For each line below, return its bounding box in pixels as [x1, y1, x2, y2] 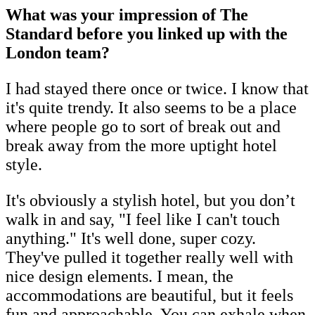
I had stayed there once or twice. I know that [6, 79, 309, 98]
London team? [6, 43, 110, 62]
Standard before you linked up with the [6, 24, 288, 43]
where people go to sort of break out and [6, 117, 281, 136]
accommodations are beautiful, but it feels [6, 285, 293, 304]
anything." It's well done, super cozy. [6, 229, 256, 247]
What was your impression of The [6, 5, 248, 24]
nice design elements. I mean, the [6, 266, 233, 285]
